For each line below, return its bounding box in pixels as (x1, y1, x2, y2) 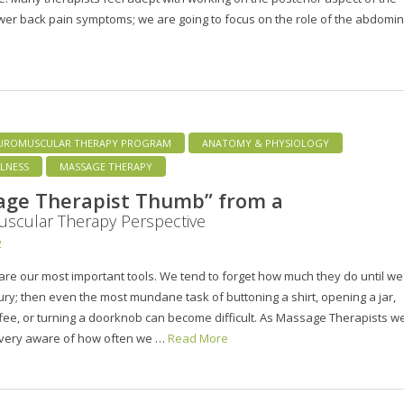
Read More (168, 329, 228, 346)
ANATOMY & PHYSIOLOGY (202, 135, 329, 150)
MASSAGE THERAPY (60, 159, 152, 173)
